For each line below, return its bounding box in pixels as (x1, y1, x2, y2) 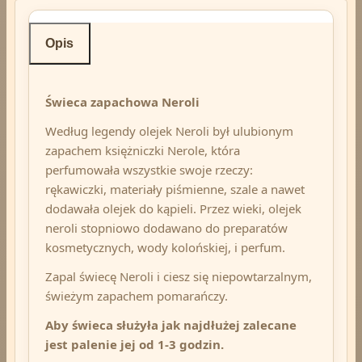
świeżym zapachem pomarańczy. (45, 287, 228, 304)
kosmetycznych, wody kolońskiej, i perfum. (45, 238, 285, 255)
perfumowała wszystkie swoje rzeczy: (45, 161, 253, 178)
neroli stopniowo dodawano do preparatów (45, 219, 288, 236)
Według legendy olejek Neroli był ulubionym (45, 122, 293, 139)
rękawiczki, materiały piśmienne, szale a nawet (45, 180, 305, 197)
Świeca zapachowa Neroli (45, 93, 200, 110)
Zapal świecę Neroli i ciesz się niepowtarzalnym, (45, 267, 312, 284)
